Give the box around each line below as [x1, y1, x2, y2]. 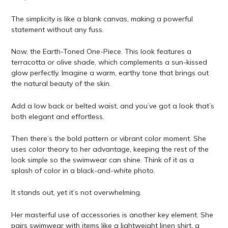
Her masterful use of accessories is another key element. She [11, 210, 213, 219]
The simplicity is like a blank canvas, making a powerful [11, 14, 193, 23]
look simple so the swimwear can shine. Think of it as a [11, 155, 194, 164]
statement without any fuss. [11, 24, 104, 34]
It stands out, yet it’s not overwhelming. [11, 188, 141, 197]
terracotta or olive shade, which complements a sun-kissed [11, 58, 207, 67]
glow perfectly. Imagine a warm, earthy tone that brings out [11, 68, 209, 78]
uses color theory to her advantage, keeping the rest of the [11, 144, 209, 154]
